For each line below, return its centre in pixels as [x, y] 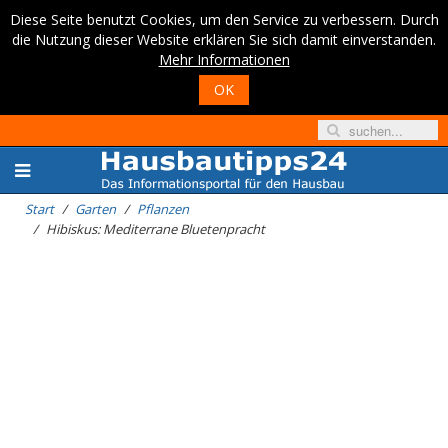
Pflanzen [163, 209]
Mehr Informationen [224, 59]
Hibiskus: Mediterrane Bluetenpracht [155, 229]
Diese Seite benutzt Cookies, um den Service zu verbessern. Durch [224, 19]
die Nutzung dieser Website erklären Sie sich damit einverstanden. [224, 39]
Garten [95, 209]
